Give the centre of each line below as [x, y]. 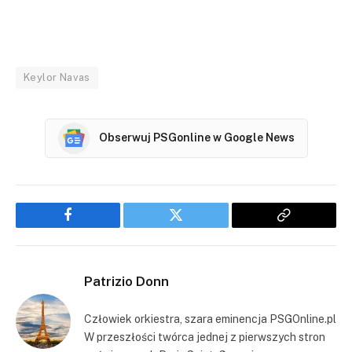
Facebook [95, 227]
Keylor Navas [57, 77]
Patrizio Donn [126, 281]
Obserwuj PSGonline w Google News [196, 138]
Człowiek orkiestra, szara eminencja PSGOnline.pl [210, 319]
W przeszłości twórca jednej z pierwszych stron [205, 337]
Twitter [195, 227]
